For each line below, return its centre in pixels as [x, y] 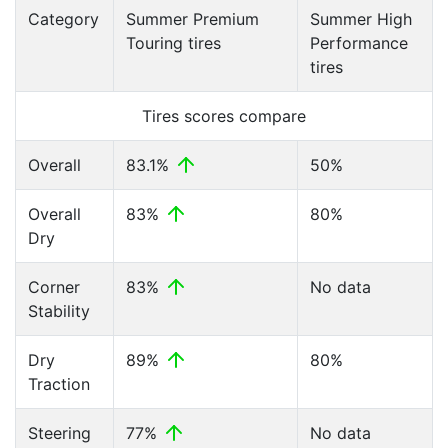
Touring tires [173, 43]
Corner [54, 287]
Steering [59, 433]
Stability [59, 311]
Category [63, 19]
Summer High [361, 19]
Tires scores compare [224, 116]
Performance [359, 43]
